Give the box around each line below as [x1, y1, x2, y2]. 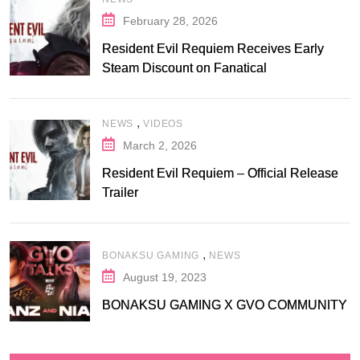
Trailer [102, 186, 138, 200]
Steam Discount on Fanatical [102, 61, 267, 76]
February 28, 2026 [123, 14, 218, 28]
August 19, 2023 [123, 270, 207, 284]
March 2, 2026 [123, 139, 197, 153]
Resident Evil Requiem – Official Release [102, 166, 338, 181]
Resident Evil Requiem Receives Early [102, 42, 324, 56]
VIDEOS [143, 118, 184, 130]
